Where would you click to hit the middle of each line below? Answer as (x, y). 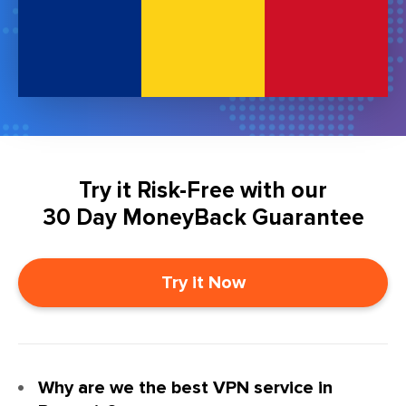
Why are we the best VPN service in (185, 387)
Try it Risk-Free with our (203, 190)
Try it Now (203, 282)
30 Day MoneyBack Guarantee (203, 217)
